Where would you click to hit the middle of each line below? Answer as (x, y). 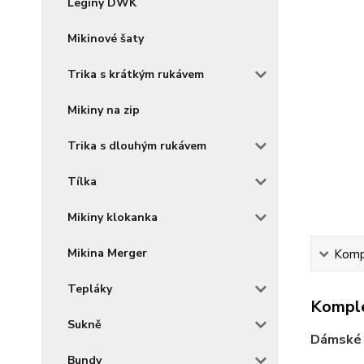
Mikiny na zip (104, 110)
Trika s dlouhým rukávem (137, 146)
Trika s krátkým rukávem (136, 74)
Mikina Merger (107, 253)
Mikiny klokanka (113, 217)
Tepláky (90, 289)
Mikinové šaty (106, 39)
